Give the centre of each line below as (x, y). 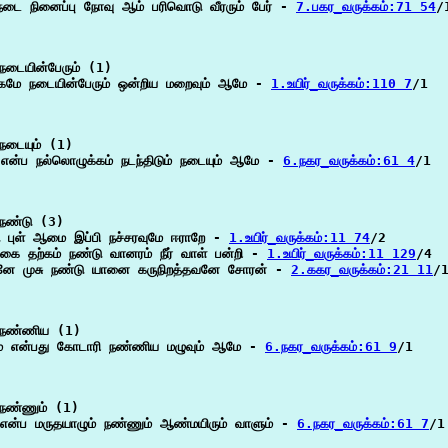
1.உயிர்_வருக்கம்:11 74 (299, 237)
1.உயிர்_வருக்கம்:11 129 (341, 253)
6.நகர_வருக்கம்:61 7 (363, 423)
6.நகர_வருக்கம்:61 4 (349, 160)
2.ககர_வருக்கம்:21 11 (362, 269)
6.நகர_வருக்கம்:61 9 (331, 346)
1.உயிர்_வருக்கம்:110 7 (341, 83)
